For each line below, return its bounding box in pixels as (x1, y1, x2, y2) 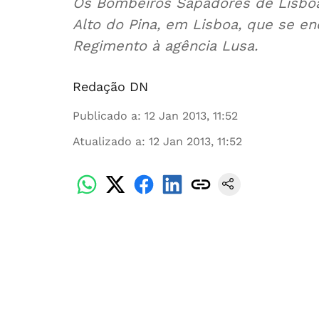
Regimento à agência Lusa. (73, 37, 258, 54)
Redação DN (73, 79, 148, 94)
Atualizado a (73, 135, 142, 148)
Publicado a (73, 109, 137, 122)
